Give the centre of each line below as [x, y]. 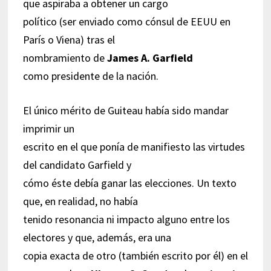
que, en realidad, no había [80, 201]
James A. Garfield [150, 57]
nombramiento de [65, 57]
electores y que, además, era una [97, 237]
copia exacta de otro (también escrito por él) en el [135, 255]
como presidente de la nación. [90, 76]
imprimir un [48, 128]
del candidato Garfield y [77, 165]
